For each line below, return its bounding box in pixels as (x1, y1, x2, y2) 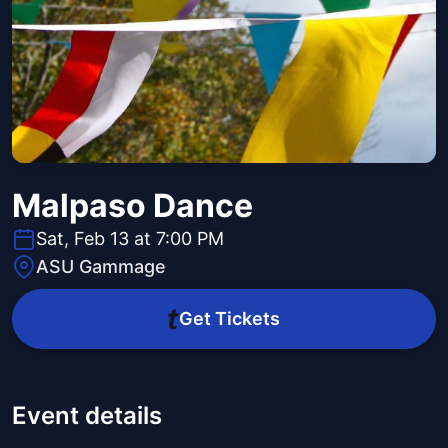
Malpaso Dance (12, 186, 253, 226)
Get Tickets (178, 308, 280, 330)
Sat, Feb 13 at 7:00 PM (36, 228, 224, 250)
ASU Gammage (36, 256, 166, 278)
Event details (12, 401, 162, 431)
